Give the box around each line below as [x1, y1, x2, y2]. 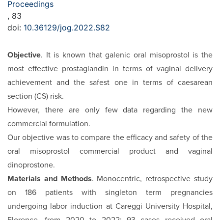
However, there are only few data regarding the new [7, 105, 213, 115]
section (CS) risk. [7, 91, 64, 102]
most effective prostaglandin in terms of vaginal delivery [7, 64, 213, 74]
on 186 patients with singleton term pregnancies [7, 188, 213, 198]
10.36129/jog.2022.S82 [24, 23, 110, 33]
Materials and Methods [7, 174, 92, 184]
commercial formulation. [7, 119, 90, 129]
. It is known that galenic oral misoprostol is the [41, 50, 213, 60]
